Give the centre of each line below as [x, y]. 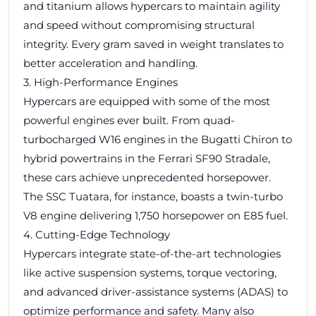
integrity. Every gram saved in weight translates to [153, 44]
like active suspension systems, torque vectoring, [150, 273]
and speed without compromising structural [139, 25]
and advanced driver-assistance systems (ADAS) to [156, 292]
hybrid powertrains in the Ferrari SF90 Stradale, [147, 159]
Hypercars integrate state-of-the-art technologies [152, 254]
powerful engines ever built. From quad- [129, 121]
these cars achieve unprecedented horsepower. [147, 178]
